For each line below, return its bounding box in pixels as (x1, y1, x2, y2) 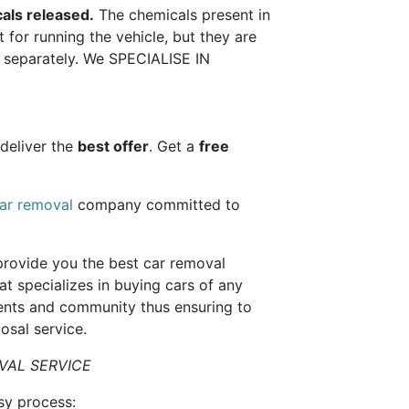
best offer (77, 137, 149, 156)
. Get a (148, 137, 199, 156)
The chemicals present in (93, 5, 270, 25)
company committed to (72, 195, 240, 215)
